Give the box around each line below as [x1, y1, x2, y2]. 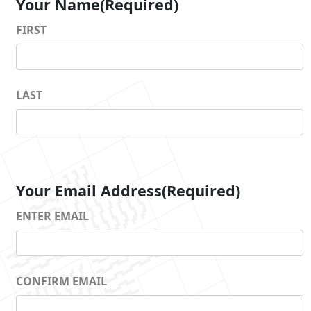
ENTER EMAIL [16, 208, 90, 224]
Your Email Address [16, 180, 162, 201]
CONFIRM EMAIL [16, 274, 108, 289]
